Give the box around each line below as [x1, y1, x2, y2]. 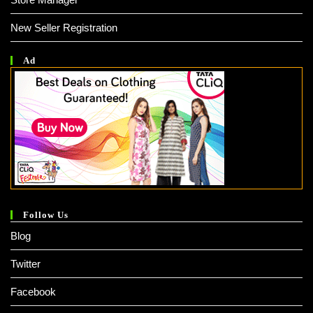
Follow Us [23, 210, 68, 221]
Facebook [10, 286, 56, 298]
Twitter [10, 258, 41, 270]
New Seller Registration [10, 22, 117, 34]
